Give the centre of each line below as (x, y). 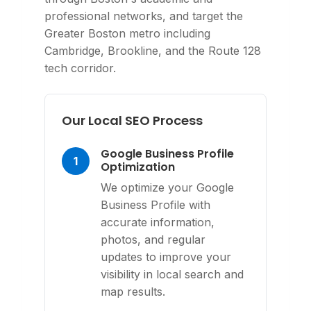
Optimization (138, 167)
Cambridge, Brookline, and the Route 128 (153, 51)
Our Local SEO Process (132, 120)
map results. (133, 292)
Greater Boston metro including (127, 33)
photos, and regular (153, 239)
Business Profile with (155, 205)
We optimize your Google (167, 187)
